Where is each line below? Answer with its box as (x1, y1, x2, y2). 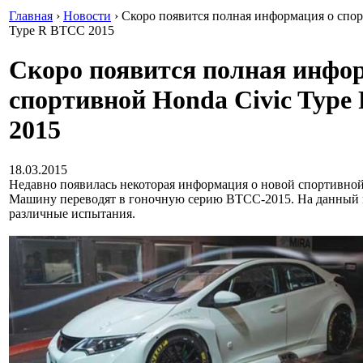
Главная (9, 9, 53, 23)
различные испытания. (9, 206, 135, 220)
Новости (63, 9, 111, 23)
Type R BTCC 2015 (9, 23, 114, 37)
